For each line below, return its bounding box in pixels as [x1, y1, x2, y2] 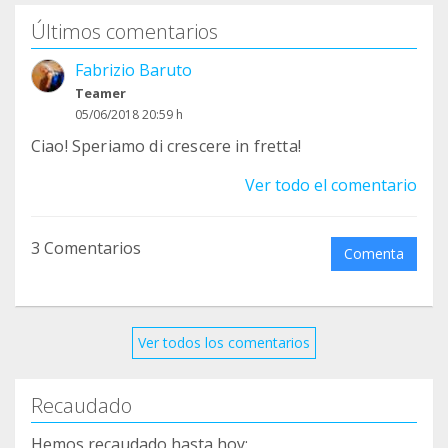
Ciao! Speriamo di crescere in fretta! [31, 135, 301, 158]
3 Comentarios [31, 237, 141, 260]
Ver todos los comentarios [138, 333, 310, 353]
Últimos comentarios [31, 18, 218, 46]
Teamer [75, 84, 126, 103]
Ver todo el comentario [245, 174, 417, 197]
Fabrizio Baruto [75, 59, 192, 82]
